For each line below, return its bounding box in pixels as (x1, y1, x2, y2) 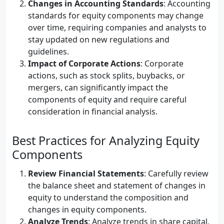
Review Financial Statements (28, 168, 144, 179)
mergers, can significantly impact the (28, 82, 168, 93)
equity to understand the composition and (28, 192, 188, 203)
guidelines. (28, 46, 69, 57)
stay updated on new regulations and (28, 34, 169, 45)
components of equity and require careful (28, 94, 186, 105)
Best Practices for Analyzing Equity (12, 132, 199, 148)
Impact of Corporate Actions (28, 58, 140, 69)
